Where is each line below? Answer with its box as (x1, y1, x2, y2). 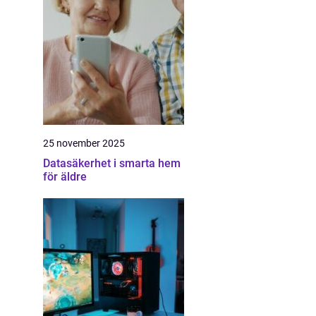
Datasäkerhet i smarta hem (43, 157, 181, 170)
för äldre (43, 170, 87, 183)
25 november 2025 (43, 138, 125, 149)
